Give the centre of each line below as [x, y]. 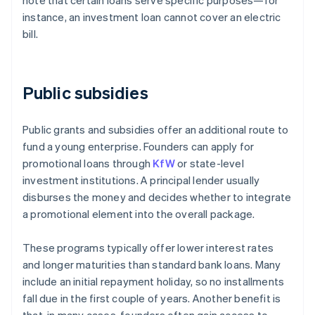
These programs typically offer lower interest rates [148, 248]
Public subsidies [85, 93]
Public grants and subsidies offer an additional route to [156, 130]
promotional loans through [88, 163]
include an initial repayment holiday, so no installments [154, 282]
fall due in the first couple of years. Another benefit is [152, 298]
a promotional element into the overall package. [139, 214]
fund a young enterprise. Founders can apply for [139, 147]
